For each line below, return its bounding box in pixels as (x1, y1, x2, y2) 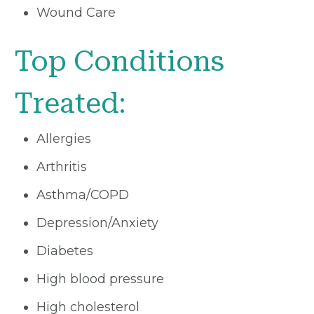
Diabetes (36, 243, 93, 259)
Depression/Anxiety (36, 214, 158, 231)
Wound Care (36, 4, 116, 20)
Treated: (14, 86, 125, 120)
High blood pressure (36, 271, 164, 287)
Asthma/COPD (36, 186, 129, 203)
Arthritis (36, 158, 87, 175)
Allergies (36, 130, 91, 146)
